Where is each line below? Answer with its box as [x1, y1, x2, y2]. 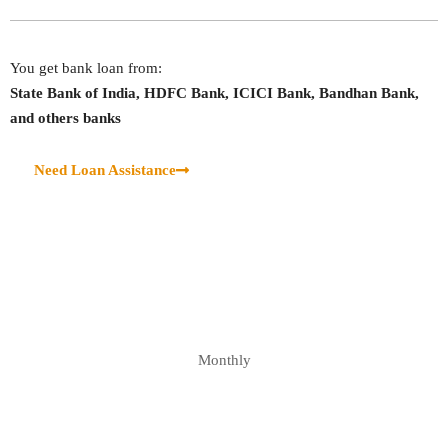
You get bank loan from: [10, 60, 162, 77]
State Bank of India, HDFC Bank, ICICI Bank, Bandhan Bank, [10, 85, 419, 102]
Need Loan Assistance [34, 162, 176, 179]
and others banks [10, 110, 121, 127]
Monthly [197, 352, 251, 369]
